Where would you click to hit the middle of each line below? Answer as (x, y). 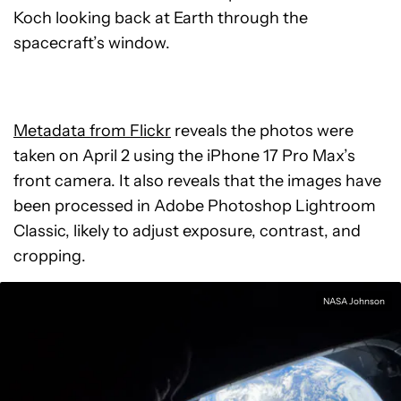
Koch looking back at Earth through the (161, 18)
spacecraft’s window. (92, 43)
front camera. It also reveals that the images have (197, 181)
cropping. (50, 256)
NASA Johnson (354, 302)
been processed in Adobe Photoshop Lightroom (195, 206)
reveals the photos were (262, 131)
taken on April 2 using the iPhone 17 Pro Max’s (184, 156)
